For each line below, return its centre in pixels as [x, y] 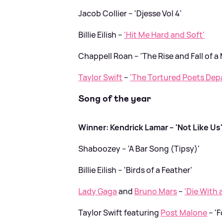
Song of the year [115, 99]
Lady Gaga [98, 191]
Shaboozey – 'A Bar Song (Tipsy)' [139, 149]
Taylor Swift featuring [120, 213]
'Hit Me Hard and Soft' [165, 34]
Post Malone [184, 213]
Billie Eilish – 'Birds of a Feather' [136, 170]
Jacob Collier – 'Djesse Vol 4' [130, 13]
